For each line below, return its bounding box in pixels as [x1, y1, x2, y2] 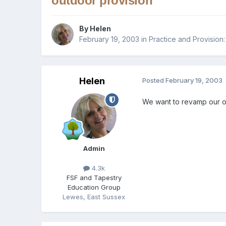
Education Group [67, 183, 121, 192]
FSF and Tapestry [66, 174, 122, 182]
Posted [142, 76, 166, 85]
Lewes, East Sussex [63, 193, 126, 201]
